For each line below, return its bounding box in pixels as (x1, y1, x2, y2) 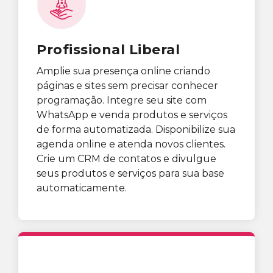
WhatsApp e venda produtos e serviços (37, 109, 227, 121)
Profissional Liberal (37, 41, 180, 58)
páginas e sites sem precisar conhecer (37, 80, 218, 92)
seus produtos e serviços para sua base (37, 168, 224, 180)
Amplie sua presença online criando (37, 65, 210, 77)
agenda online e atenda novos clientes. (37, 138, 225, 151)
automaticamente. (37, 182, 127, 194)
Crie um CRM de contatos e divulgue (37, 153, 216, 165)
